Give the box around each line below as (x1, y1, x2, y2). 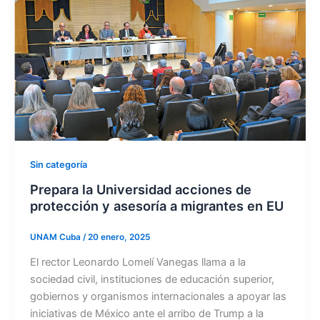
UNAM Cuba (29, 231, 83, 242)
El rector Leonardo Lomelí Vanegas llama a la (29, 256, 246, 269)
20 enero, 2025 (87, 231, 150, 242)
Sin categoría (29, 159, 87, 171)
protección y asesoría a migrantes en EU (29, 198, 284, 214)
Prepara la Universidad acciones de (29, 181, 251, 198)
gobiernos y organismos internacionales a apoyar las (29, 290, 286, 303)
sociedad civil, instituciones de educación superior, (29, 273, 274, 286)
